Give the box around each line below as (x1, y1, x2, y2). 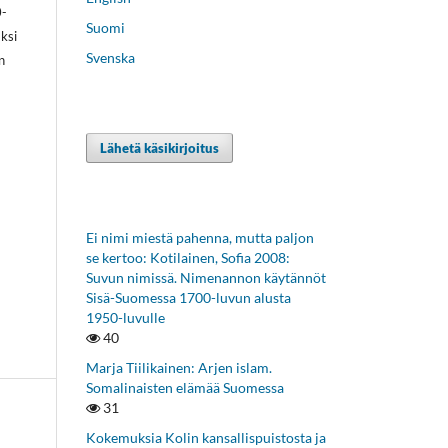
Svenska (86, 48, 135, 66)
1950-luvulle (86, 308, 165, 326)
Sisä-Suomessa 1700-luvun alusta (86, 288, 291, 306)
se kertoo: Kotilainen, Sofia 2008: (86, 248, 290, 266)
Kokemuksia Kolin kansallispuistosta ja (86, 428, 326, 446)
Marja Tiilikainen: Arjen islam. (86, 358, 272, 376)
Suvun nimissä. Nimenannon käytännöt (86, 268, 326, 286)
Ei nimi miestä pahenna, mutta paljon (86, 228, 314, 246)
